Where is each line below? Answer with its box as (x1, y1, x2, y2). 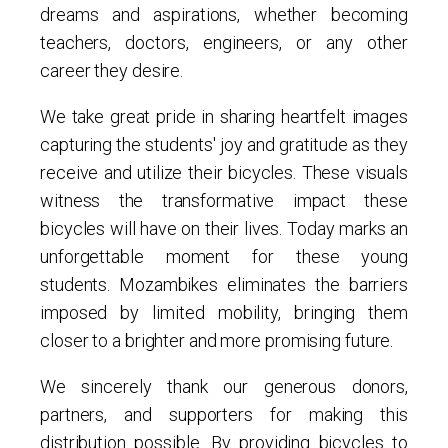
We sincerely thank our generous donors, (40, 376, 408, 397)
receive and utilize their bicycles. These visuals (40, 162, 408, 183)
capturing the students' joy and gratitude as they (40, 134, 408, 155)
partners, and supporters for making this (40, 404, 408, 425)
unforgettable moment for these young (40, 246, 408, 267)
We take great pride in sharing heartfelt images (40, 106, 408, 127)
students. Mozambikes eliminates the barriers (40, 274, 408, 295)
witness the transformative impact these (40, 190, 408, 211)
